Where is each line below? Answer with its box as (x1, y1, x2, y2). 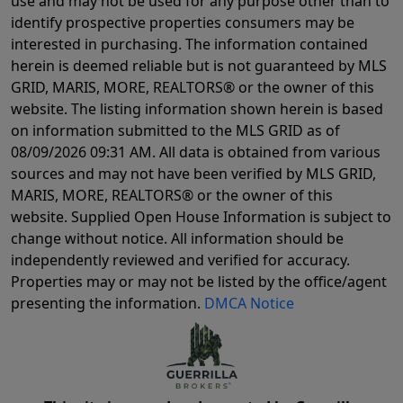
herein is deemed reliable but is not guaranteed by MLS (11, 56, 387, 76)
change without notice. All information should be (11, 228, 344, 249)
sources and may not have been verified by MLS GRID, (11, 164, 376, 184)
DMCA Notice (204, 293, 294, 314)
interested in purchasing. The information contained (11, 34, 368, 55)
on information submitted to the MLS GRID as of (11, 121, 340, 141)
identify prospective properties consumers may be (11, 13, 354, 33)
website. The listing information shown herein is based (11, 99, 383, 120)
